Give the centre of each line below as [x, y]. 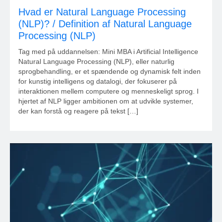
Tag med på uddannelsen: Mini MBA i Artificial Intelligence [110, 51]
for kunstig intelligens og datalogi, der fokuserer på [98, 81]
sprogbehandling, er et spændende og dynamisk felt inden [110, 71]
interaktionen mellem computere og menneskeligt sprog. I [109, 91]
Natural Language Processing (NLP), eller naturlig [96, 61]
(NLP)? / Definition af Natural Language [105, 24]
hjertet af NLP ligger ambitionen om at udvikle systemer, [106, 101]
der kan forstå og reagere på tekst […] [78, 111]
